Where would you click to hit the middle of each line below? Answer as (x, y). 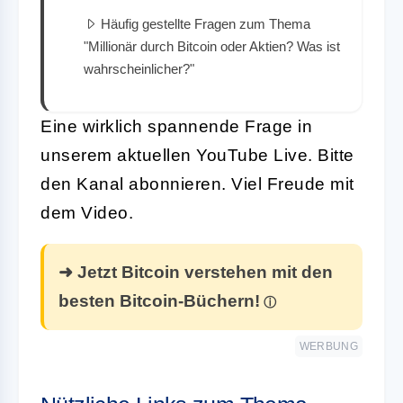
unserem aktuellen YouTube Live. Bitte (197, 155)
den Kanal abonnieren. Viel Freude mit (197, 184)
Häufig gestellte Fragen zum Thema (206, 23)
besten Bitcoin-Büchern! (159, 300)
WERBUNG (328, 346)
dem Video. (87, 212)
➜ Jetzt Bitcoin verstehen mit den (196, 272)
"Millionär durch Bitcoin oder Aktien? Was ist (212, 46)
